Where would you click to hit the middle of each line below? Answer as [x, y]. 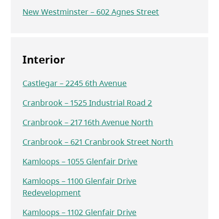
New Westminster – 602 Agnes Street [91, 12]
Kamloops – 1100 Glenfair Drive [80, 181]
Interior [44, 59]
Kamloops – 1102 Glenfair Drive [80, 212]
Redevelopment [52, 193]
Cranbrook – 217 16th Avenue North [88, 122]
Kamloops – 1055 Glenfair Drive [80, 162]
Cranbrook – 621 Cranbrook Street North [98, 142]
